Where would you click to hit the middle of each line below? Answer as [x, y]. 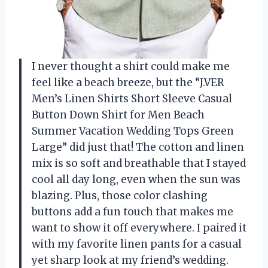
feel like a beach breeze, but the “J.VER [128, 83]
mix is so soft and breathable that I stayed [139, 164]
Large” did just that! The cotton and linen [138, 147]
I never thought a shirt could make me [131, 67]
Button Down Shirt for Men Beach [118, 115]
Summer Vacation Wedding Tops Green [133, 131]
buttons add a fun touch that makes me [133, 212]
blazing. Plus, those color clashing [120, 196]
